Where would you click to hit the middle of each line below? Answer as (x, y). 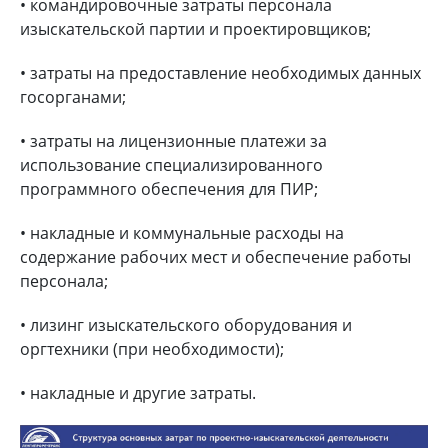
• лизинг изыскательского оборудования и (186, 325)
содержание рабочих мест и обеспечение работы (215, 257)
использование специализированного (171, 165)
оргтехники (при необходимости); (152, 349)
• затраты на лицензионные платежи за (173, 141)
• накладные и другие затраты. (138, 393)
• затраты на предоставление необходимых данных (220, 73)
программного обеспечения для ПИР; (169, 189)
